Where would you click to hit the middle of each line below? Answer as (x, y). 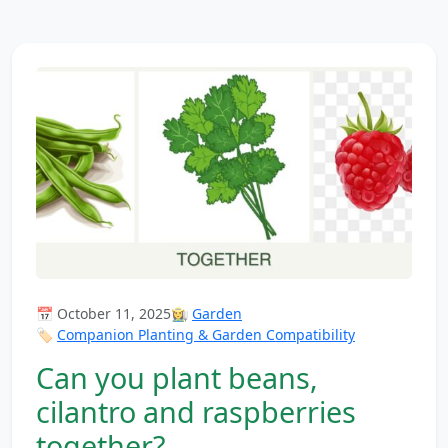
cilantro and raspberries (196, 411)
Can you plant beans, (177, 377)
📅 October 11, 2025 (103, 313)
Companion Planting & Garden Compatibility (206, 334)
